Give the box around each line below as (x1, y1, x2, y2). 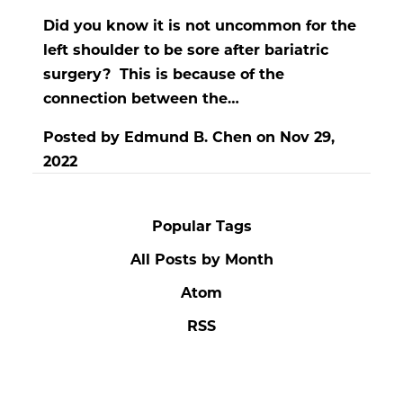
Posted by (43, 127, 124, 147)
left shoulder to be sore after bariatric (43, 40, 328, 59)
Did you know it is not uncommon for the (43, 15, 356, 35)
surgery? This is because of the (43, 64, 284, 84)
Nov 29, (280, 127, 335, 147)
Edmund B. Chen (124, 127, 252, 147)
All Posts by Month (130, 249, 273, 269)
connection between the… (43, 88, 239, 108)
